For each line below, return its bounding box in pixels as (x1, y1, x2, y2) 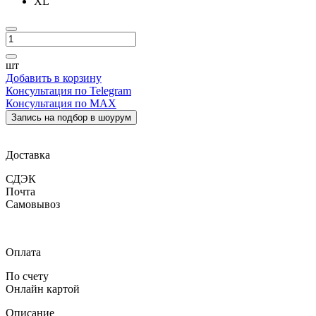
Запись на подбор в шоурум (11, 111, 131, 123)
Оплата (6, 245, 41, 258)
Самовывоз (6, 197, 60, 210)
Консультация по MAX (6, 97, 116, 109)
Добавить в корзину (6, 71, 102, 84)
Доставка (6, 148, 50, 161)
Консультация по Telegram (6, 84, 131, 97)
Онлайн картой (6, 282, 80, 295)
